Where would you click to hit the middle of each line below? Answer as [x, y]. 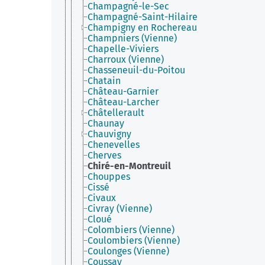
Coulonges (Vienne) [128, 251]
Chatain [104, 81]
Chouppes [109, 177]
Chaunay [106, 123]
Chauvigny [109, 134]
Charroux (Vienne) [126, 59]
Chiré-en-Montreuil [129, 166]
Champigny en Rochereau [142, 28]
